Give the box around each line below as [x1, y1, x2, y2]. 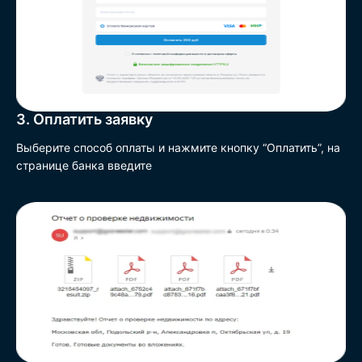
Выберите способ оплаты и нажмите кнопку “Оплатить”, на [16, 141, 340, 154]
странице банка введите [16, 158, 152, 172]
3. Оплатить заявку [16, 111, 153, 128]
